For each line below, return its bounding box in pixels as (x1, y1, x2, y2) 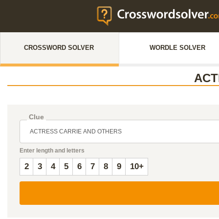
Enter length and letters (20, 147, 85, 154)
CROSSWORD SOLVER (23, 44, 94, 51)
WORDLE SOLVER (150, 44, 205, 51)
